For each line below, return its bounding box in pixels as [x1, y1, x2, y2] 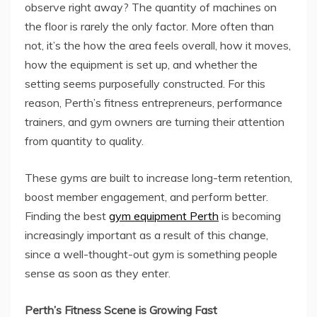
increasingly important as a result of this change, [25, 228, 268, 243]
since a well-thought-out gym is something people [25, 247, 277, 262]
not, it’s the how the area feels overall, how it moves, [25, 38, 291, 53]
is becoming [219, 209, 281, 224]
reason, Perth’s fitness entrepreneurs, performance [25, 96, 282, 110]
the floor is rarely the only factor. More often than [25, 19, 274, 34]
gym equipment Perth [109, 209, 219, 224]
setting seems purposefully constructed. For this [25, 76, 265, 91]
